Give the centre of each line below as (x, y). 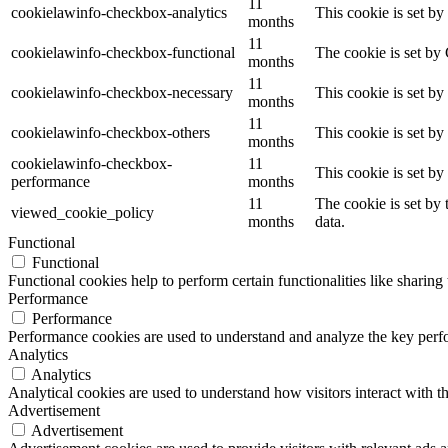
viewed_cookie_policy (82, 213)
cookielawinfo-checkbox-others (110, 133)
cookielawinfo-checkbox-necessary (122, 93)
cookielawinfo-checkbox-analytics (119, 13)
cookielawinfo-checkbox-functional (123, 53)
